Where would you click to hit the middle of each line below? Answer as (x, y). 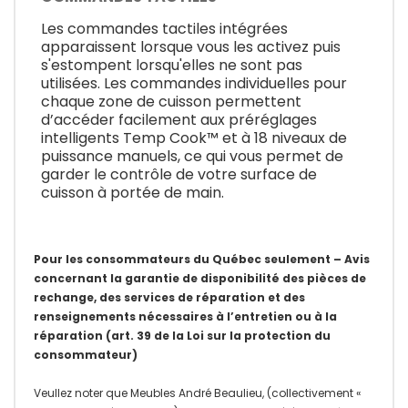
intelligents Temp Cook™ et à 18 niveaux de (194, 138)
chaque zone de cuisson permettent (171, 102)
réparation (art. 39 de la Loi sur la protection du (182, 336)
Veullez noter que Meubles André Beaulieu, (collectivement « (198, 393)
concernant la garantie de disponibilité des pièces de (200, 279)
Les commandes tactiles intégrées (164, 29)
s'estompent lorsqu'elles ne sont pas (172, 66)
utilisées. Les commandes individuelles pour (194, 84)
